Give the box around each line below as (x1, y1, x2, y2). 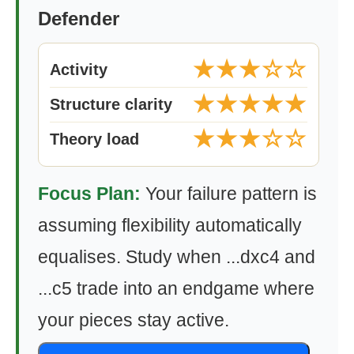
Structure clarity (50, 96, 172, 113)
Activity (50, 61, 107, 78)
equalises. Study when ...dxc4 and (38, 247, 315, 267)
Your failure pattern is (141, 183, 317, 204)
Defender (38, 8, 119, 29)
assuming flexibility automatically (38, 215, 302, 235)
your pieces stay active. (38, 310, 229, 330)
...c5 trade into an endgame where (38, 278, 314, 299)
